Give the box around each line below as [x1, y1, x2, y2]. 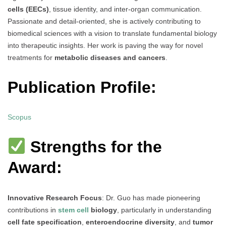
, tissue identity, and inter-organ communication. [49, 5, 202, 14]
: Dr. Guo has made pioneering [102, 193, 200, 202]
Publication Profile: [8, 78, 156, 96]
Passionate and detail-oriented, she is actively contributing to [8, 17, 201, 26]
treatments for [8, 53, 54, 62]
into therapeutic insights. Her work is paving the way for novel [8, 41, 203, 50]
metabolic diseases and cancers [54, 53, 165, 62]
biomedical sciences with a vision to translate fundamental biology [8, 29, 217, 38]
